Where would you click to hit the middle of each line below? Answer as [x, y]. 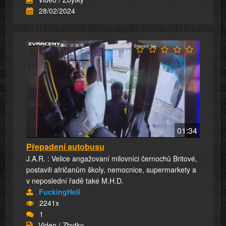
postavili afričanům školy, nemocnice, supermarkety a [111, 170]
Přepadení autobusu [65, 147]
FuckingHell [60, 192]
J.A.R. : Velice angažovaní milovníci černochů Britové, [112, 159]
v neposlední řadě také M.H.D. [75, 181]
